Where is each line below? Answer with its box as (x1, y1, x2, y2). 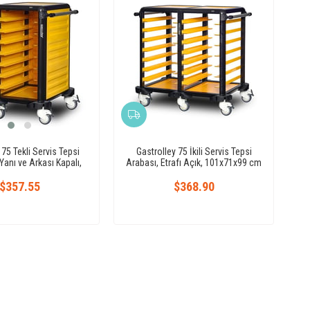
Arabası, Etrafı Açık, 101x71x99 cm (126, 156, 262, 168)
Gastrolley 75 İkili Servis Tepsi (136, 145, 252, 157)
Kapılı (9, 167, 30, 179)
